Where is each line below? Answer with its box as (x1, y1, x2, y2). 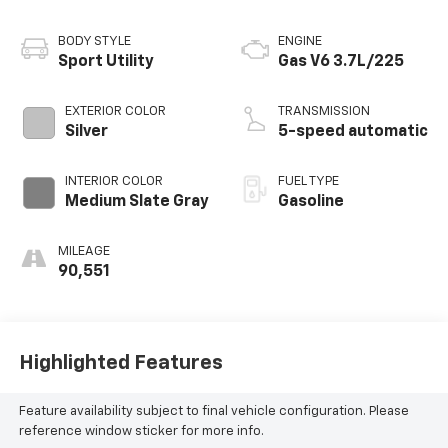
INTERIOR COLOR (64, 174, 163, 188)
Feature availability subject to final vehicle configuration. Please (18, 405, 409, 418)
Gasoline (278, 193, 344, 210)
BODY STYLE (57, 34, 131, 48)
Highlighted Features (18, 353, 223, 374)
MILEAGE (57, 244, 110, 258)
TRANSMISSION (278, 104, 370, 118)
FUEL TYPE (278, 174, 339, 188)
